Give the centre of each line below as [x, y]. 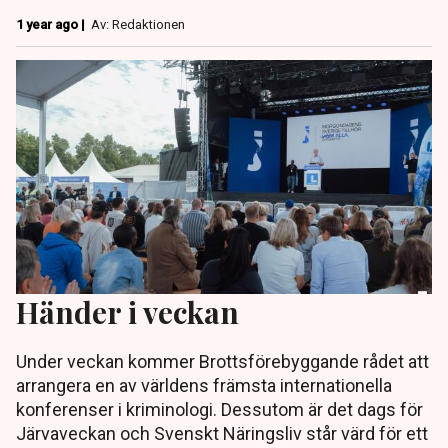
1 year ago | [52, 25]
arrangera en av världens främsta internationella [204, 386]
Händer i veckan [127, 312]
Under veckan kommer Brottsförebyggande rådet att [222, 362]
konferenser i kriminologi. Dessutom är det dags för [219, 410]
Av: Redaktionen [138, 25]
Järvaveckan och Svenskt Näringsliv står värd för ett [222, 434]
